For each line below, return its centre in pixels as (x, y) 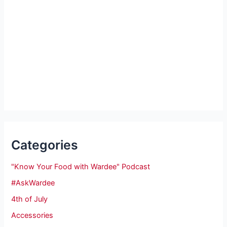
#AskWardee (33, 183)
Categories (45, 145)
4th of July (30, 199)
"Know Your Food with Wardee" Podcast (81, 166)
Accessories (32, 215)
